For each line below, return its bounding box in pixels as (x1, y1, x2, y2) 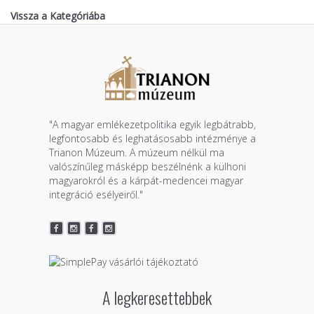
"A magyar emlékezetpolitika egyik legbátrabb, (48, 117, 256, 131)
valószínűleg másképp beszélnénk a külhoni (48, 159, 246, 173)
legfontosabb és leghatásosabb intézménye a (48, 131, 256, 145)
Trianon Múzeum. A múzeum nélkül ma (48, 145, 224, 159)
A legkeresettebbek (102, 285, 212, 310)
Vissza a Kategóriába (11, 9, 105, 23)
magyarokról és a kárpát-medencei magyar (48, 173, 243, 187)
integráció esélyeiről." (48, 187, 143, 201)
